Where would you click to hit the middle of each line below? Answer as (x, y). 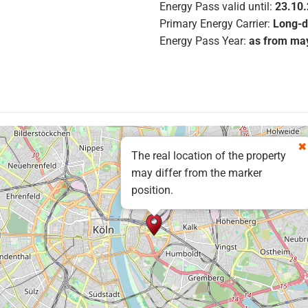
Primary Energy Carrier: (214, 24)
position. (152, 190)
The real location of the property (209, 156)
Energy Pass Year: (202, 41)
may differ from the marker (197, 173)
